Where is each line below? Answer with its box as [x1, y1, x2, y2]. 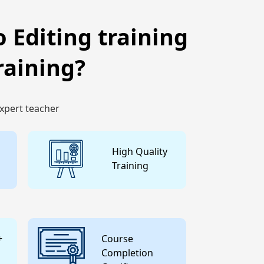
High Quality [112, 144, 168, 158]
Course [101, 232, 134, 245]
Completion [101, 246, 154, 259]
